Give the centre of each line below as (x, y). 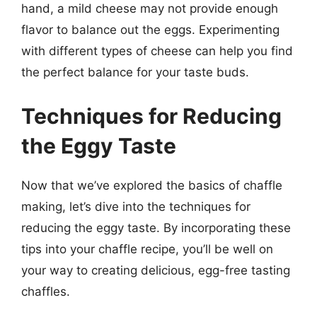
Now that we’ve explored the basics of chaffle (152, 185)
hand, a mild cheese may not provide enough (150, 8)
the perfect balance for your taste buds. (135, 72)
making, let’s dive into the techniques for (136, 206)
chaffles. (46, 291)
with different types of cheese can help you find (157, 51)
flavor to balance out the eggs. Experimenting (150, 30)
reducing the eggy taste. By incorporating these (156, 227)
